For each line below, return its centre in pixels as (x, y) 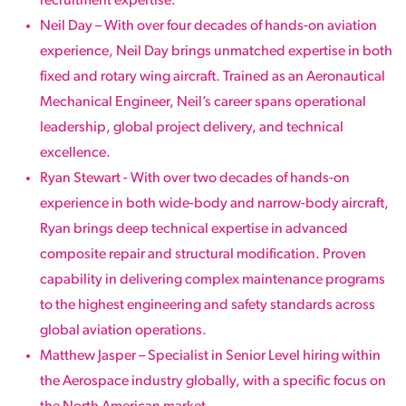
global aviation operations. (123, 330)
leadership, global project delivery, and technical (192, 127)
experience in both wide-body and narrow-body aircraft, (214, 203)
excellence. (75, 153)
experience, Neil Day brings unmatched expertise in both (216, 51)
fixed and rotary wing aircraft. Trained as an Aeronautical (213, 77)
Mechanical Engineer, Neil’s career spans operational (203, 102)
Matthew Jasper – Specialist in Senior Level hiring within (210, 356)
